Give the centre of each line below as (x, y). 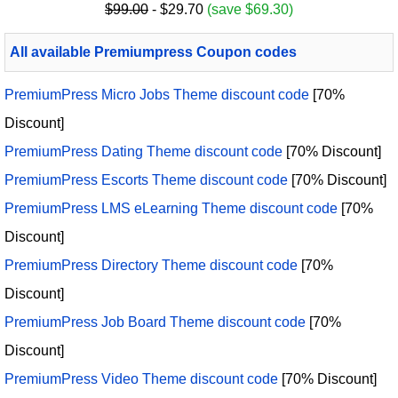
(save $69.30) (250, 10)
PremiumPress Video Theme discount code (141, 379)
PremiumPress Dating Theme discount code (143, 152)
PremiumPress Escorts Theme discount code (146, 180)
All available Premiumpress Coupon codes (153, 52)
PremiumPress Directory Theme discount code (151, 266)
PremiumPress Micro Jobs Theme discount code (157, 95)
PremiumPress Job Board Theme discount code (155, 322)
